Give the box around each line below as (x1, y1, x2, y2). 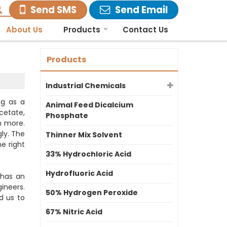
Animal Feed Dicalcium (46, 100, 133, 110)
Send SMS (30, 3, 77, 16)
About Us (6, 24, 43, 35)
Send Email (115, 3, 168, 16)
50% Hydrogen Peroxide (46, 187, 138, 198)
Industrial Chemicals (46, 81, 126, 91)
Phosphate (46, 110, 88, 121)
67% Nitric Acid (46, 207, 102, 217)
